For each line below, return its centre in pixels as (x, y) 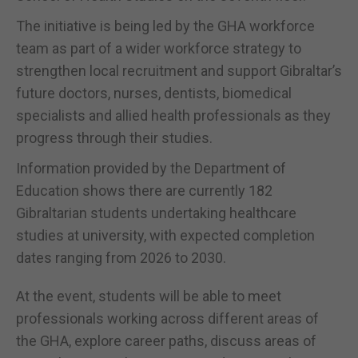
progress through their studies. (114, 137)
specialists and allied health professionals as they (173, 115)
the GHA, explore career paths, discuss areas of (166, 340)
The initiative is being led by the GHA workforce (165, 26)
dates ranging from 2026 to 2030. (121, 257)
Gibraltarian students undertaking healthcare (156, 213)
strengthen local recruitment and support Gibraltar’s (179, 70)
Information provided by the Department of (151, 168)
